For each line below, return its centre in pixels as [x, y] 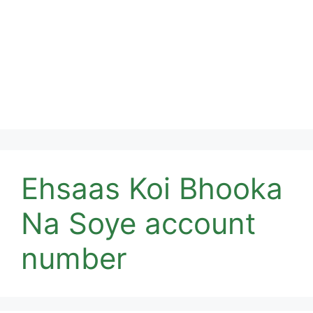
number [74, 258]
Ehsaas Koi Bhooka [152, 188]
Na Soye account [138, 223]
